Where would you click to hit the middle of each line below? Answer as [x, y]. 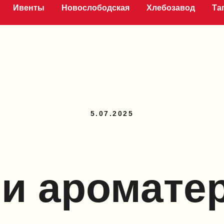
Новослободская [95, 8]
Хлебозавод [171, 8]
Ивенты [29, 8]
